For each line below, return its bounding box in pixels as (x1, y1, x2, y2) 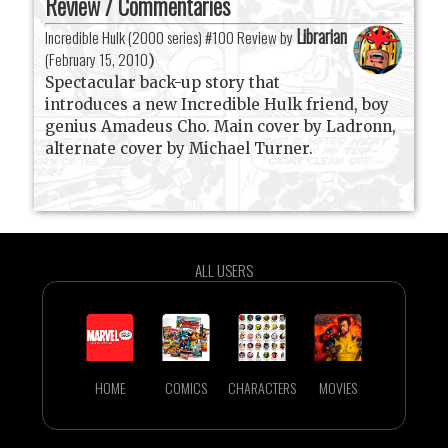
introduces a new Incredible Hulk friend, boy (45, 94, 390, 114)
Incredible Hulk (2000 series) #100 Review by (45, 25, 297, 48)
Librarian (296, 21, 348, 49)
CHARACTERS (227, 376, 296, 398)
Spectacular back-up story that (45, 72, 281, 92)
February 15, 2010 (49, 47, 149, 70)
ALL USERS (195, 258, 253, 281)
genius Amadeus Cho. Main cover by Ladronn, (45, 116, 397, 136)
